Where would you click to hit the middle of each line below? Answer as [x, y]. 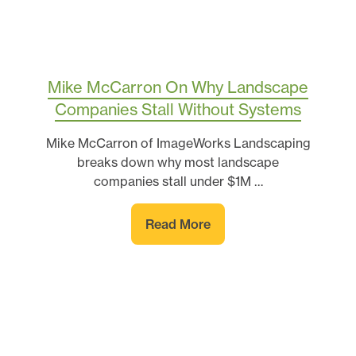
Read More [178, 224]
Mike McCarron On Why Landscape [178, 87]
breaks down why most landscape [178, 162]
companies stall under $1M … [178, 181]
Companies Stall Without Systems [178, 109]
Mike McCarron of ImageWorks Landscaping [178, 143]
